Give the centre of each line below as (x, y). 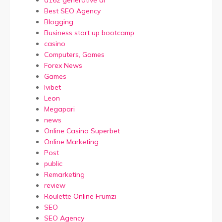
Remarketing (64, 175)
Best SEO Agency (72, 11)
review (55, 186)
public (53, 164)
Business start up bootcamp (89, 33)
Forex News (63, 66)
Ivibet (52, 87)
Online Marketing (71, 142)
